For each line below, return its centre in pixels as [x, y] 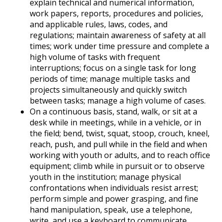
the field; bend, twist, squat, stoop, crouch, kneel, [120, 133]
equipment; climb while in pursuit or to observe [117, 166]
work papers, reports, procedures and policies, [116, 13]
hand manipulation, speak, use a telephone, [111, 209]
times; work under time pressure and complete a [119, 46]
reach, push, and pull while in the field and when [118, 144]
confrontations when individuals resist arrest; [114, 188]
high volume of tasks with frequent [95, 57]
